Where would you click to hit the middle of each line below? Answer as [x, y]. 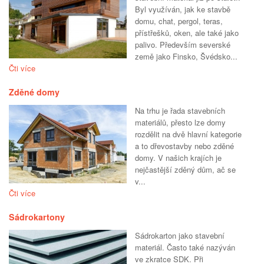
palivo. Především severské [183, 45]
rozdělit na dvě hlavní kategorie [188, 134]
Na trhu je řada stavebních [180, 111]
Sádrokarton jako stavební [180, 236]
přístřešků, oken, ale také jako [187, 33]
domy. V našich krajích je [178, 158]
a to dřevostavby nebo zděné [184, 146]
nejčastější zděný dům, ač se [185, 170]
